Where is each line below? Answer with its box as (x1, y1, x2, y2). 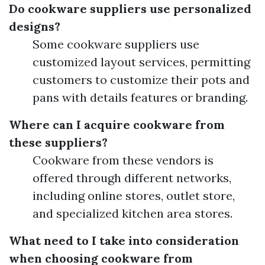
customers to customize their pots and (33, 72, 250, 88)
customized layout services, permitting (33, 54, 250, 70)
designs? (9, 19, 60, 34)
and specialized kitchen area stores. (33, 206, 232, 221)
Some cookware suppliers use (33, 37, 199, 52)
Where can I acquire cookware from (9, 117, 225, 132)
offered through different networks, (33, 170, 231, 186)
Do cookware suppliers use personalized (9, 1, 251, 17)
